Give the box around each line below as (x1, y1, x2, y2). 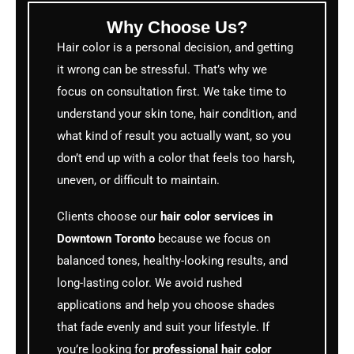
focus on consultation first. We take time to (57, 85, 287, 100)
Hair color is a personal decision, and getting (57, 40, 293, 55)
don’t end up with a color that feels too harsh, (57, 151, 295, 166)
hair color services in (160, 209, 273, 224)
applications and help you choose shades (57, 298, 275, 313)
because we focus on (155, 232, 270, 247)
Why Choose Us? (107, 17, 247, 38)
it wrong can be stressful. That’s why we (57, 62, 267, 77)
